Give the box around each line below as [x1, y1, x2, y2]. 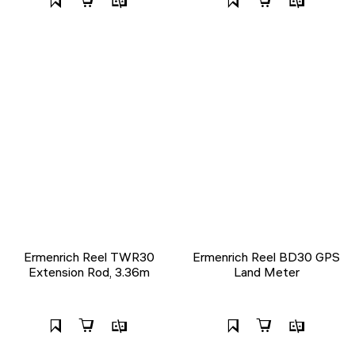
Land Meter [233, 263, 300, 280]
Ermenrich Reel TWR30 [23, 248, 155, 265]
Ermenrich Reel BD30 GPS [193, 248, 340, 265]
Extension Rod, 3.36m [28, 263, 150, 280]
